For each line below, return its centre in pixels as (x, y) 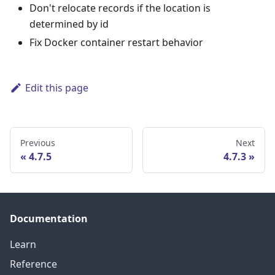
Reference (33, 264)
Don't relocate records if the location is (120, 8)
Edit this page (56, 88)
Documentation (49, 219)
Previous (38, 143)
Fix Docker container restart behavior (116, 43)
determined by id (69, 24)
